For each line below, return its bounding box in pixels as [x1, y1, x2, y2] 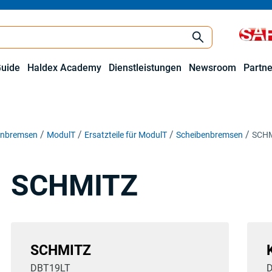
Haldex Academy [27, 62, 101, 73]
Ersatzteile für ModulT [84, 130, 167, 140]
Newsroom [189, 62, 236, 73]
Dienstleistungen [109, 62, 182, 73]
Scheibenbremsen [176, 130, 243, 140]
